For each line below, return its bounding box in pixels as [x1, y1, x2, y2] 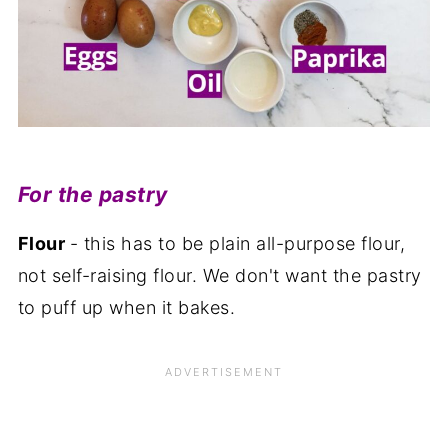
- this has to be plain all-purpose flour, [69, 232, 406, 254]
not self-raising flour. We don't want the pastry [17, 264, 422, 286]
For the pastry [17, 181, 168, 207]
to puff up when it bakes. [17, 296, 236, 318]
